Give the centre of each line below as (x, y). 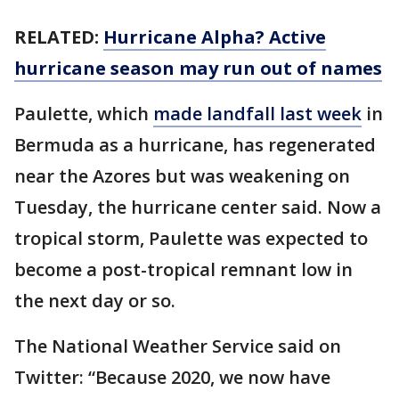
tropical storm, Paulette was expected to (191, 239)
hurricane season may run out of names (198, 69)
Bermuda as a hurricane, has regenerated (195, 145)
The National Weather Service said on (178, 346)
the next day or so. (95, 301)
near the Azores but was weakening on (182, 176)
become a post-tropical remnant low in (183, 270)
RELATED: (59, 37)
